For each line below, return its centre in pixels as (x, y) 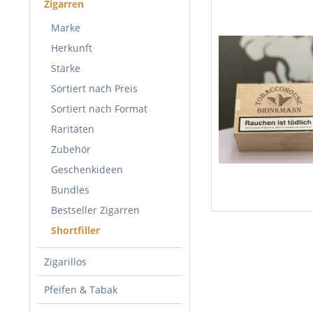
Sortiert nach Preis (94, 88)
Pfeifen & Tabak (81, 290)
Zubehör (71, 149)
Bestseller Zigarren (95, 210)
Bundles (70, 190)
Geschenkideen (87, 169)
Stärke (66, 68)
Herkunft (72, 48)
